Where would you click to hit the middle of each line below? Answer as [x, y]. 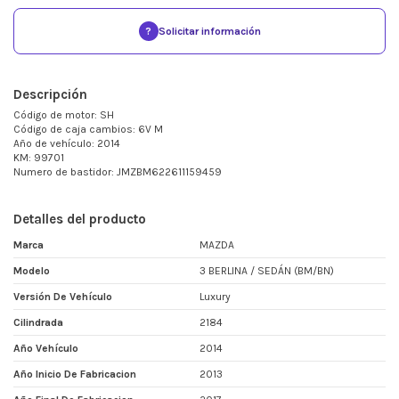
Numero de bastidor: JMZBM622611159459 [118, 172]
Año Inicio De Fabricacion [75, 375]
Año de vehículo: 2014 [67, 144]
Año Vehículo [46, 349]
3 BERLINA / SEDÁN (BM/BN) [267, 271]
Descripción [50, 95]
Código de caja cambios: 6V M [88, 130]
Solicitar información [209, 32]
